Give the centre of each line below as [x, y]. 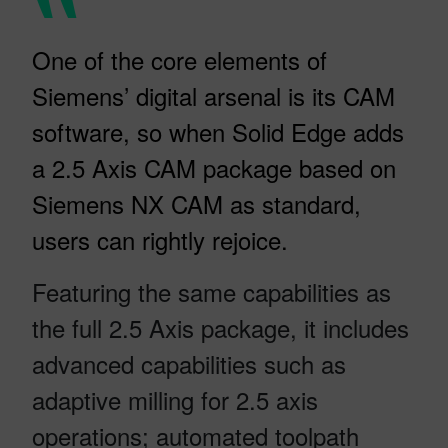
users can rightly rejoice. [160, 239]
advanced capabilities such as [189, 363]
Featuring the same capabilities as [211, 291]
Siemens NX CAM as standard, [196, 203]
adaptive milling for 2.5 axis [175, 399]
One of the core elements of [179, 59]
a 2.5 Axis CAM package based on [214, 167]
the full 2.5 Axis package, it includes [220, 327]
